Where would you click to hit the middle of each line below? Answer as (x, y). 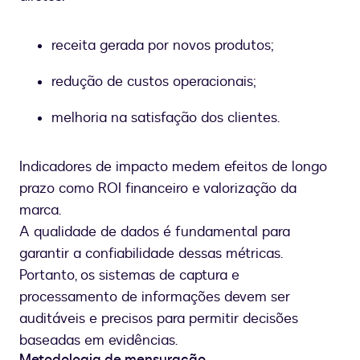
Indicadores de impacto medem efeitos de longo (173, 167)
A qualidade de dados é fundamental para (155, 232)
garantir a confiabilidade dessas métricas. (151, 254)
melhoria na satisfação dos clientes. (168, 118)
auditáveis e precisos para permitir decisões (159, 319)
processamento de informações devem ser (155, 297)
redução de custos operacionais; (154, 82)
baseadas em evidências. (98, 341)
